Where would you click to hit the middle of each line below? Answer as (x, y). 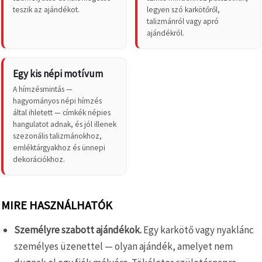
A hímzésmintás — (43, 89)
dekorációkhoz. (39, 159)
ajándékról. (166, 33)
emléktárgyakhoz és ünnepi (59, 147)
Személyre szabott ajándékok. (78, 230)
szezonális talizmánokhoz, (57, 136)
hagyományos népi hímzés (57, 101)
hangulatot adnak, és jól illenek (65, 124)
